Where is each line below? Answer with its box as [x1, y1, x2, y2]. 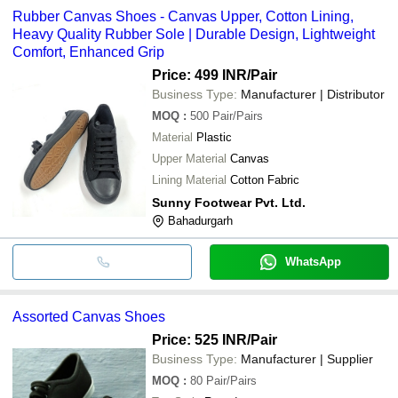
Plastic [196, 130, 232, 144]
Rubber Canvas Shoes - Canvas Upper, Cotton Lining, [12, 8, 354, 24]
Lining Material [152, 172, 227, 187]
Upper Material [152, 151, 227, 165]
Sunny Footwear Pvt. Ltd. [152, 195, 306, 210]
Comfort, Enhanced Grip [12, 44, 164, 60]
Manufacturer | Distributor [241, 86, 385, 101]
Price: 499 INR [152, 67, 247, 83]
